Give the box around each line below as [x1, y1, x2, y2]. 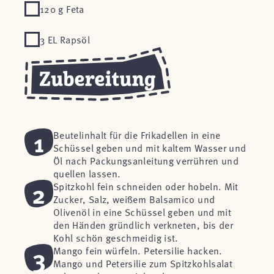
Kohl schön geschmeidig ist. [53, 231, 179, 244]
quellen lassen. [53, 166, 121, 180]
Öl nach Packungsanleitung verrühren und [53, 154, 239, 167]
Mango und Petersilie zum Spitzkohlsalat [53, 256, 233, 270]
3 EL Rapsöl [40, 32, 90, 46]
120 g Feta [40, 2, 84, 15]
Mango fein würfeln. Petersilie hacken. [53, 243, 223, 257]
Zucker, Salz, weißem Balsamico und [53, 192, 215, 206]
